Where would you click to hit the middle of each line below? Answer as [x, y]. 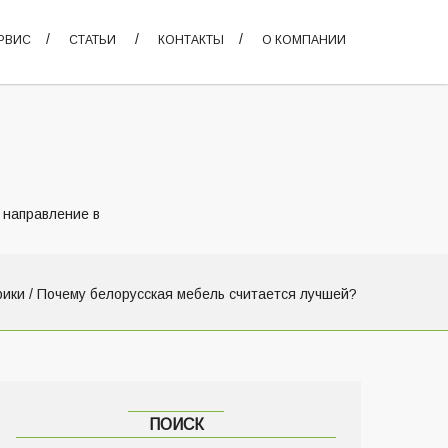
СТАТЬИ [92, 40]
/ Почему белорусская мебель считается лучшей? [191, 294]
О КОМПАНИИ [304, 40]
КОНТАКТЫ [191, 40]
